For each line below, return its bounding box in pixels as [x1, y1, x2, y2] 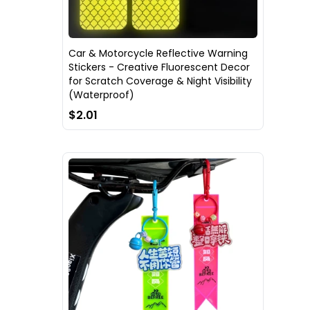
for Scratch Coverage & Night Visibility [69, 73, 252, 88]
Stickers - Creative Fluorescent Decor [69, 60, 250, 74]
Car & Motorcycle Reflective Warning [69, 46, 248, 60]
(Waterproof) [69, 87, 134, 102]
